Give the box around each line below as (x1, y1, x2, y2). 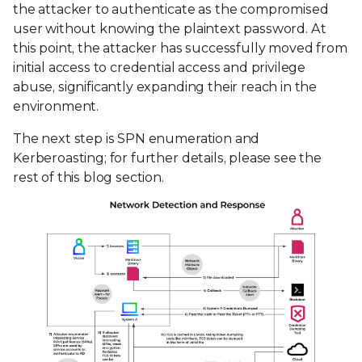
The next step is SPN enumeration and (13, 130, 260, 146)
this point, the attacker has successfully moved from (13, 40, 347, 56)
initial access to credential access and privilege (13, 59, 306, 75)
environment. (13, 98, 99, 114)
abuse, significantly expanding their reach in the (13, 78, 318, 95)
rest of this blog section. (13, 169, 164, 185)
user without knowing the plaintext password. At (13, 20, 326, 36)
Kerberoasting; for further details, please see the (13, 149, 322, 166)
